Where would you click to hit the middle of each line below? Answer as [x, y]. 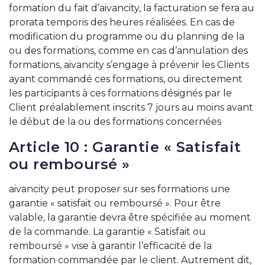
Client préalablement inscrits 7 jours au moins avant [131, 107]
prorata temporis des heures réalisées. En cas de [122, 22]
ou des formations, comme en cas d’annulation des [128, 51]
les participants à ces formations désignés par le [120, 93]
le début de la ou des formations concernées [115, 122]
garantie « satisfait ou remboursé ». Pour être [115, 203]
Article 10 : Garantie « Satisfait [125, 147]
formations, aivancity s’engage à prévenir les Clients [129, 65]
